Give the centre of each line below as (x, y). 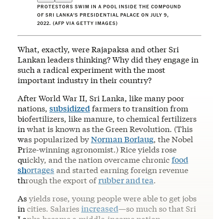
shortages (36, 170)
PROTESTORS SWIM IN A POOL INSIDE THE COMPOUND (109, 6)
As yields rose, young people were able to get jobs (107, 198)
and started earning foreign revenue (121, 170)
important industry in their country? (85, 80)
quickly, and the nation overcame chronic (95, 159)
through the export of (58, 180)
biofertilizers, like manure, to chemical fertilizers (107, 118)
